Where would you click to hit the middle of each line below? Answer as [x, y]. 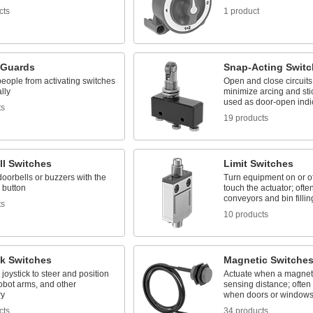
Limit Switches [258, 163]
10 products [246, 214]
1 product [241, 11]
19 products [246, 118]
